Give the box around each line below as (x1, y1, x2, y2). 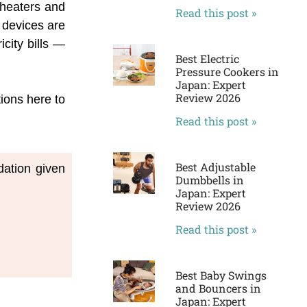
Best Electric (175, 51, 239, 66)
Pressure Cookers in (175, 64, 279, 79)
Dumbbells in (175, 173, 244, 188)
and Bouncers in (175, 281, 261, 296)
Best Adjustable (175, 160, 256, 175)
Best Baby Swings (175, 268, 267, 283)
